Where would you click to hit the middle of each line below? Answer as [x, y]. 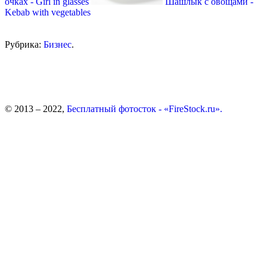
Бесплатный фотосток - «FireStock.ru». [145, 108]
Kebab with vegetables [48, 12]
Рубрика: [24, 44]
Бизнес [58, 44]
